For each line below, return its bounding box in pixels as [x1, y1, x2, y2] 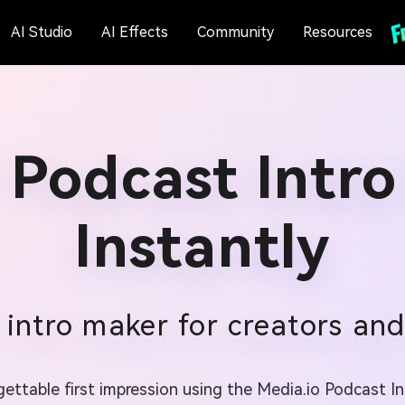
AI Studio [10, 24, 72, 41]
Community [196, 24, 274, 41]
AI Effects [100, 24, 168, 41]
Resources [302, 24, 372, 41]
